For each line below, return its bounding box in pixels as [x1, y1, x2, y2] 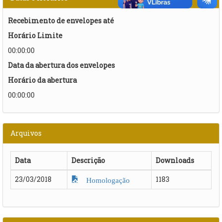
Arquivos [10, 128, 42, 138]
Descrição [71, 155, 105, 165]
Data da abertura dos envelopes [8, 60, 115, 70]
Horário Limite [8, 30, 62, 40]
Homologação [79, 174, 130, 184]
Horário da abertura [8, 75, 77, 85]
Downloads [156, 155, 194, 165]
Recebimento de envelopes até [8, 15, 114, 25]
